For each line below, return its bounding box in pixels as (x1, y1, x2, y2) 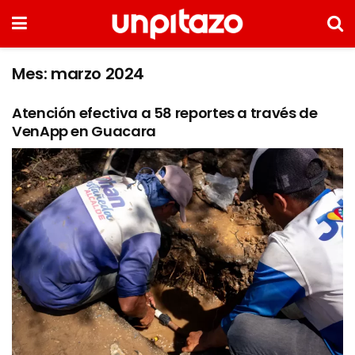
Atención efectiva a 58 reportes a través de (12, 103, 318, 123)
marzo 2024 (51, 63, 144, 85)
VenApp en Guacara (12, 121, 156, 141)
